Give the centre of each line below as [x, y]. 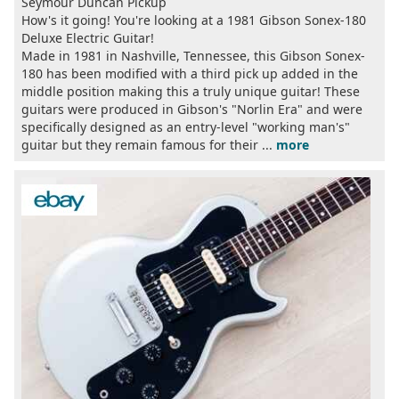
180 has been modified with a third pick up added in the [190, 73]
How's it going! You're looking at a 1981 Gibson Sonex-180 [194, 20]
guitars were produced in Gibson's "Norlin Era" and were [192, 109]
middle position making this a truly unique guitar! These [191, 91]
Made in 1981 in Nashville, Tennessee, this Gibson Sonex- [193, 55]
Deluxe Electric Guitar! [88, 37]
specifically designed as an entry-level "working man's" [186, 126]
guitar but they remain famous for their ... [149, 144]
